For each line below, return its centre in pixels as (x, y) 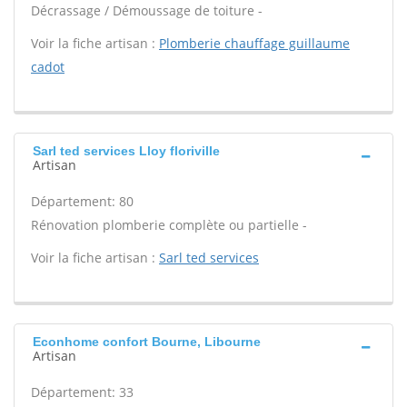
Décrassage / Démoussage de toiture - (147, 10)
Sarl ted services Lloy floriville (126, 151)
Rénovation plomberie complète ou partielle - (169, 225)
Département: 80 (82, 201)
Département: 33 (82, 392)
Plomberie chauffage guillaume (254, 43)
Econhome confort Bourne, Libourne (147, 342)
